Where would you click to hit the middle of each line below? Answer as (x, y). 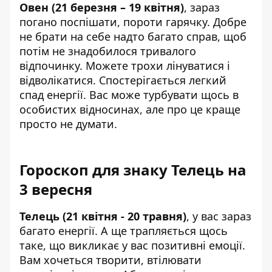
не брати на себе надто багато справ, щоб (133, 36)
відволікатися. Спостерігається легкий (123, 80)
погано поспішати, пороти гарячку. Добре (133, 22)
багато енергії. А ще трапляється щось (124, 230)
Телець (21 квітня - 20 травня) (103, 216)
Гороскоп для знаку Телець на (133, 169)
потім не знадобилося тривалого (108, 51)
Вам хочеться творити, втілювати (110, 260)
